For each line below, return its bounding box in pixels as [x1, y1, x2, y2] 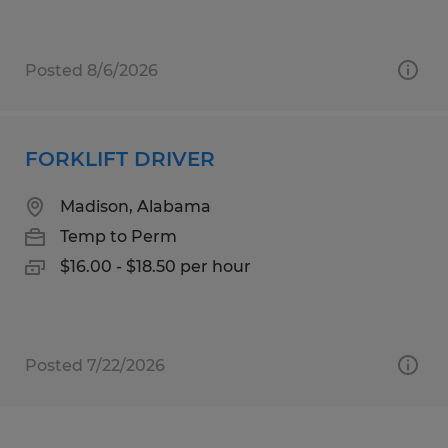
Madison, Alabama [60, 196, 211, 216]
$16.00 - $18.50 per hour [60, 256, 251, 276]
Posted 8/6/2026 [25, 60, 158, 80]
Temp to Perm [60, 226, 177, 246]
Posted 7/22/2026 [25, 355, 165, 375]
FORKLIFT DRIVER [25, 146, 215, 171]
